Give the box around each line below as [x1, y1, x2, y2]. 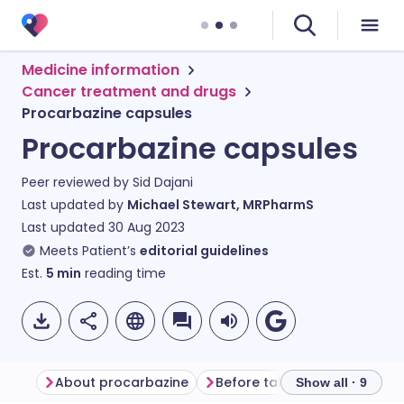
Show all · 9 [296, 375, 367, 390]
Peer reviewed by [22, 173, 133, 191]
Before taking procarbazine [216, 373, 398, 391]
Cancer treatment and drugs [22, 81, 236, 102]
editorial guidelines [140, 242, 269, 260]
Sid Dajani [133, 173, 193, 191]
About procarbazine [55, 373, 188, 391]
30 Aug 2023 [108, 218, 185, 236]
